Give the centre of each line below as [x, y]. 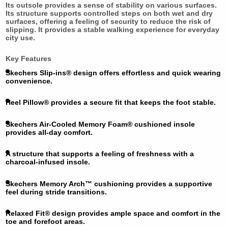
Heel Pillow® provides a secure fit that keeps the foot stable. [110, 103]
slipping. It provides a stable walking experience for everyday [112, 29]
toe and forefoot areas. [45, 222]
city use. [20, 37]
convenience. [29, 81]
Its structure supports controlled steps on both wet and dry [109, 13]
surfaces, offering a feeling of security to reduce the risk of [108, 21]
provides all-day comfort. [49, 132]
